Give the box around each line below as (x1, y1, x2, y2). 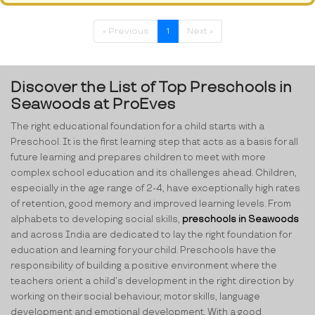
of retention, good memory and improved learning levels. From (11, 198, 291, 210)
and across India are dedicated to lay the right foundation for (11, 229, 291, 241)
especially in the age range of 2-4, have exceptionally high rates (11, 183, 300, 195)
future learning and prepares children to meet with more (11, 152, 266, 164)
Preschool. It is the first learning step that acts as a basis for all (11, 136, 298, 148)
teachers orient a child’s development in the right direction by (11, 276, 294, 288)
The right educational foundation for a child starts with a (11, 121, 264, 133)
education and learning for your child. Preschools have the (11, 245, 276, 257)
